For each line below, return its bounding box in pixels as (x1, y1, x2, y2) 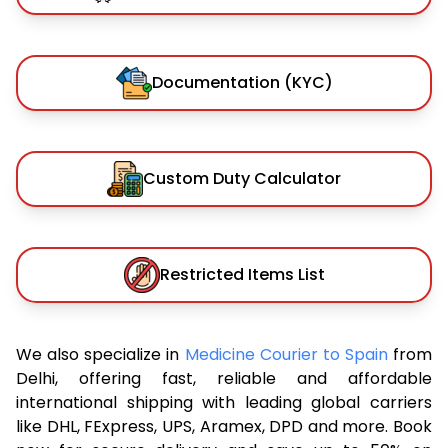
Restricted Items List (159, 262, 325, 286)
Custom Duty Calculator (143, 166, 341, 190)
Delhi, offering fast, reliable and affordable (16, 366, 432, 390)
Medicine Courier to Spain (184, 342, 393, 366)
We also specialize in (16, 342, 185, 366)
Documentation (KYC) (151, 70, 333, 94)
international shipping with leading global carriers (16, 390, 432, 414)
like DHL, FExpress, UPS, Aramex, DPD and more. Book (16, 414, 432, 438)
